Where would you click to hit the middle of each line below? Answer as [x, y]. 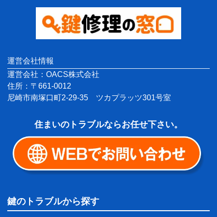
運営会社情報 [31, 61]
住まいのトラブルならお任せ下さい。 [108, 125]
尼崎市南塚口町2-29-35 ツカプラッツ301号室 [89, 98]
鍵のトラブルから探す [54, 201]
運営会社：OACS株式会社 [54, 75]
